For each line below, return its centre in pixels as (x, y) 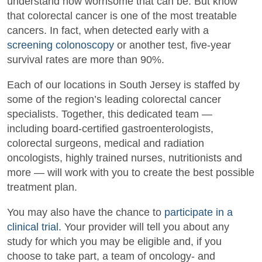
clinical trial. (36, 227)
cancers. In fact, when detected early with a (108, 31)
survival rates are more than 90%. (86, 60)
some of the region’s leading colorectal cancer (114, 100)
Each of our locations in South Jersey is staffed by (123, 85)
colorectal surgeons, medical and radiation (106, 144)
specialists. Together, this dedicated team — (110, 114)
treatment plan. (42, 187)
